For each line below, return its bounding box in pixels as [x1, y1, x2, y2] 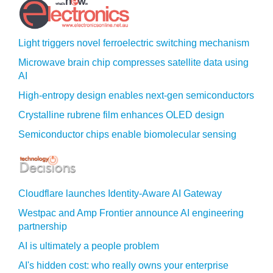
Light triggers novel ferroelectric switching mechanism [18, 38, 249, 48]
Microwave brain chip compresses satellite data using [18, 57, 249, 68]
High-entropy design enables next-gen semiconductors [18, 90, 254, 101]
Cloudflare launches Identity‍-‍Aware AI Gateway [18, 188, 222, 199]
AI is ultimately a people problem [18, 241, 159, 251]
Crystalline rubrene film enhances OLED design [18, 110, 224, 120]
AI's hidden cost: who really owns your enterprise [18, 260, 229, 271]
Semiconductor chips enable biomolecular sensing [18, 129, 236, 140]
